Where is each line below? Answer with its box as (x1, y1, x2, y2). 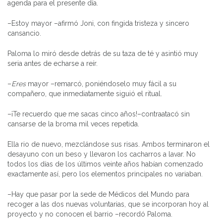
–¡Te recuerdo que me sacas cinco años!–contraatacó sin (7, 110, 190, 118)
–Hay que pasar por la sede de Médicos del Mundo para (7, 190, 189, 198)
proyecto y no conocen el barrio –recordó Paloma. (7, 210, 172, 218)
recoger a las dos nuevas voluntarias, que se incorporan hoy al (7, 200, 209, 208)
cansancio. (7, 29, 41, 37)
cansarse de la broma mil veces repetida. (7, 119, 139, 128)
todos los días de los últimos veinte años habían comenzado (7, 160, 203, 168)
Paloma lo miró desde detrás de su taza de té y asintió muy (7, 49, 198, 57)
